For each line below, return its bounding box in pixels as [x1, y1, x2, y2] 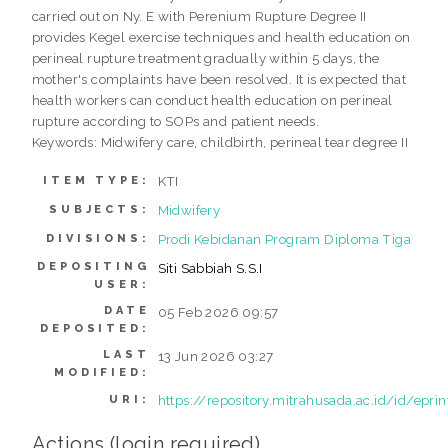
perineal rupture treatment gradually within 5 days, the [31, 49, 380, 66]
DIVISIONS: [46, 231, 150, 245]
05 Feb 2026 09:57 [157, 303, 279, 320]
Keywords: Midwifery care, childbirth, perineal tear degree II [31, 133, 409, 150]
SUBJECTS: [49, 202, 150, 216]
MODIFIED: [54, 365, 150, 379]
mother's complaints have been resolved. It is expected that [31, 70, 407, 87]
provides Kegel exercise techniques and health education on [31, 28, 411, 45]
